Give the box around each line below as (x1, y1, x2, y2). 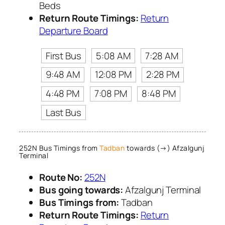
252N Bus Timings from (19, 143, 99, 153)
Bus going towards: (39, 183, 124, 196)
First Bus (45, 49, 81, 62)
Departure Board (39, 24, 108, 37)
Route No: (39, 170, 83, 184)
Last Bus (45, 105, 81, 119)
